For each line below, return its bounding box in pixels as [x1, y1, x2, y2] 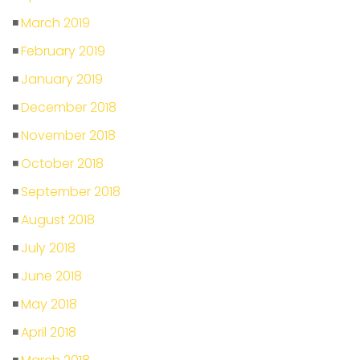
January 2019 [21, 70, 103, 88]
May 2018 [21, 295, 77, 313]
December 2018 [21, 98, 117, 117]
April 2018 [21, 323, 76, 342]
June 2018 [21, 267, 82, 285]
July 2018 [21, 239, 76, 257]
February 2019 [21, 42, 105, 60]
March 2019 [21, 14, 90, 32]
